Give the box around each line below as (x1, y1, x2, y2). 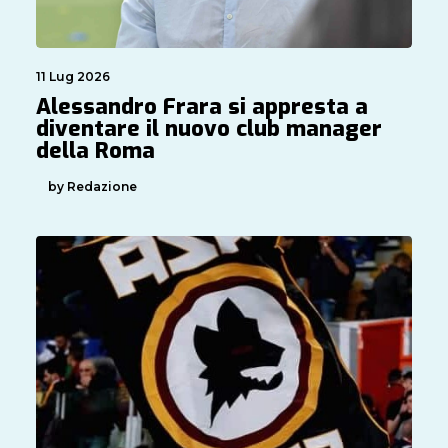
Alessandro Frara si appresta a (36, 92, 368, 122)
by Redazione (48, 178, 137, 194)
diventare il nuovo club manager (36, 114, 382, 144)
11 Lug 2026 (36, 69, 110, 85)
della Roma (36, 136, 155, 166)
